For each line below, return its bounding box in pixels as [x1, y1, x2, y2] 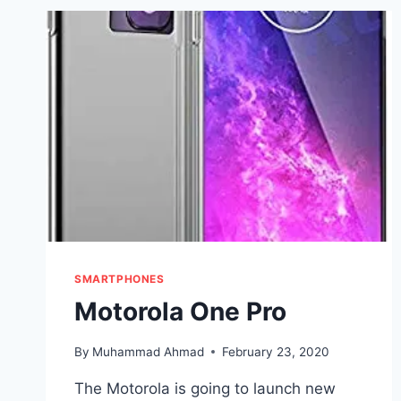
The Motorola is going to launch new [74, 379, 336, 397]
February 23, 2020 [222, 344, 330, 359]
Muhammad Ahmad [92, 344, 205, 359]
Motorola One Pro [74, 296, 286, 328]
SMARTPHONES [74, 272, 165, 286]
